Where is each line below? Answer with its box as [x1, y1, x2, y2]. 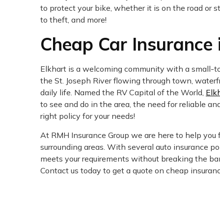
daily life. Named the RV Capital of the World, [40, 87, 206, 98]
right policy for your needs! [40, 111, 135, 121]
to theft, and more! [40, 15, 107, 25]
